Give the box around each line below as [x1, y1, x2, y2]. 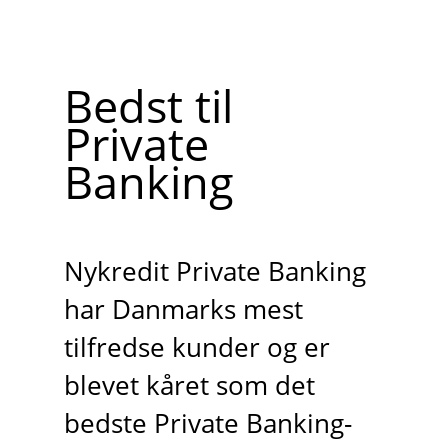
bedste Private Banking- [63, 405, 352, 441]
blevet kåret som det [63, 367, 315, 403]
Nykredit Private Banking [63, 253, 366, 289]
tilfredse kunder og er [63, 329, 330, 365]
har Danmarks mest [63, 291, 303, 327]
